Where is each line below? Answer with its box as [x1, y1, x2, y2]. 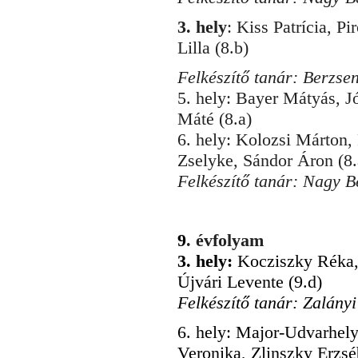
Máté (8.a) [177, 109, 252, 129]
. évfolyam [186, 230, 264, 250]
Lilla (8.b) [177, 38, 249, 58]
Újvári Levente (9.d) [177, 272, 322, 292]
